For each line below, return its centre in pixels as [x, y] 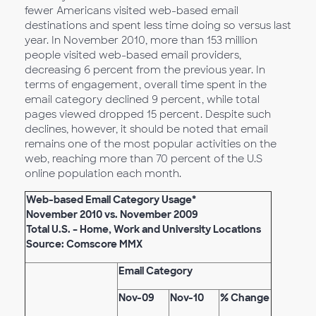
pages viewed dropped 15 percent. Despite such [148, 114]
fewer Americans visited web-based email [132, 11]
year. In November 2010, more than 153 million [141, 40]
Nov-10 [187, 298]
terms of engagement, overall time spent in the [146, 85]
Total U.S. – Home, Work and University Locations [144, 229]
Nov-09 [136, 298]
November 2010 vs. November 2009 [112, 214]
